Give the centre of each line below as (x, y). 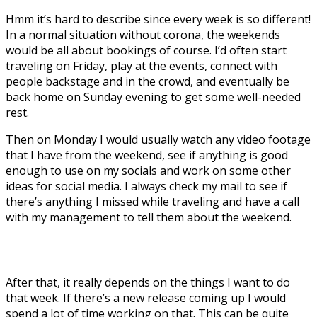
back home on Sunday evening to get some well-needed (153, 97)
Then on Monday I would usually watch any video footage (158, 139)
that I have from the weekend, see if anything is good (147, 155)
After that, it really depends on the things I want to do (148, 282)
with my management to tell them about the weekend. (149, 217)
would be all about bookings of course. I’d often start (146, 50)
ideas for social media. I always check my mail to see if (146, 186)
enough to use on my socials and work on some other (148, 170)
